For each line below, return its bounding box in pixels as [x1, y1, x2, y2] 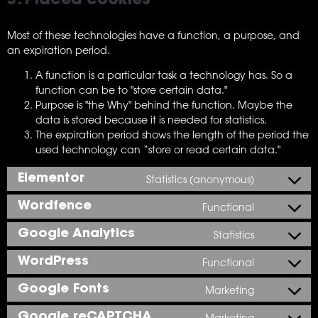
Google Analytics [18, 227, 135, 241]
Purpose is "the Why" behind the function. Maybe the [35, 98, 292, 111]
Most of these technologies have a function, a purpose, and [7, 28, 300, 41]
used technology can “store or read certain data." [35, 143, 280, 155]
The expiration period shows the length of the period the [35, 128, 309, 141]
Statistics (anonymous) [146, 172, 254, 185]
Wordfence [18, 199, 92, 213]
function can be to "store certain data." [35, 83, 227, 96]
